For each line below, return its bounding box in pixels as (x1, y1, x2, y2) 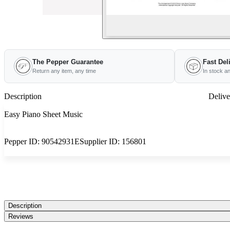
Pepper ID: (4, 137, 42, 146)
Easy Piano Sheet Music (4, 110, 83, 119)
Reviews (8, 213, 33, 220)
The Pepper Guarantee (32, 58, 103, 66)
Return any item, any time (32, 68, 96, 74)
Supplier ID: (80, 137, 122, 146)
